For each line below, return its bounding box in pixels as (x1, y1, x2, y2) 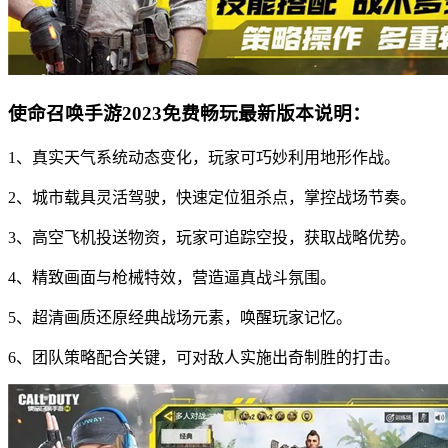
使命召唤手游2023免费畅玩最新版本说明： (8, 102, 371, 124)
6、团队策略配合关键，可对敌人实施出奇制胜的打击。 (8, 348, 400, 366)
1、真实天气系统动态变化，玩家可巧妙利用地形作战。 (8, 148, 400, 166)
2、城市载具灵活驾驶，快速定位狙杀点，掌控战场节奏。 (8, 188, 416, 206)
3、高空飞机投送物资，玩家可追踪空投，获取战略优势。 (8, 228, 416, 246)
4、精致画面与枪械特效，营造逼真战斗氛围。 (8, 268, 336, 286)
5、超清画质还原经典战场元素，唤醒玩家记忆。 (8, 308, 352, 326)
